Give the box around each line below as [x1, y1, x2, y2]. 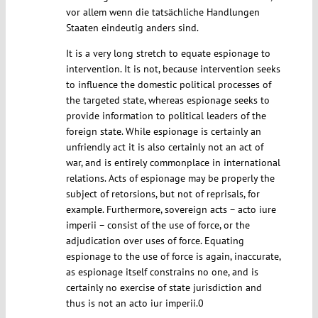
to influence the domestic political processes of [65, 78, 271, 92]
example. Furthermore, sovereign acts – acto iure [65, 203, 276, 216]
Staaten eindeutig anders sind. [65, 21, 199, 35]
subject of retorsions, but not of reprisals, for [65, 187, 260, 201]
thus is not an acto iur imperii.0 [65, 297, 204, 310]
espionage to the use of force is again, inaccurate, [65, 250, 280, 263]
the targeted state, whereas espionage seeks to [65, 94, 270, 107]
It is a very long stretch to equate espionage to [65, 47, 270, 60]
